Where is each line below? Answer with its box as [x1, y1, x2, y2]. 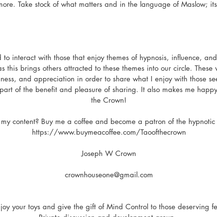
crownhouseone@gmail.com [64, 170, 153, 179]
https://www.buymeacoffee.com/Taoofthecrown [31, 127, 186, 137]
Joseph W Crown [81, 149, 136, 158]
